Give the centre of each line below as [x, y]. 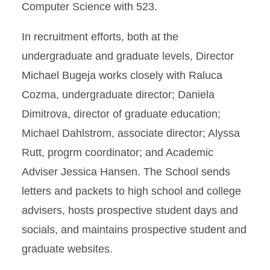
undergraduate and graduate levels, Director [128, 56]
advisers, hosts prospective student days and [130, 210]
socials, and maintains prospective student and [134, 230]
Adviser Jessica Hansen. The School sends [126, 172]
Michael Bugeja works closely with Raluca [122, 75]
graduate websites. [67, 249]
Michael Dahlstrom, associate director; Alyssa [131, 133]
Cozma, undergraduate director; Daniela [118, 95]
